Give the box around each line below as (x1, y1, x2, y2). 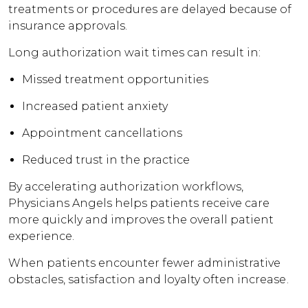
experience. (8, 230, 75, 243)
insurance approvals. (8, 19, 128, 32)
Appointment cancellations (22, 126, 183, 140)
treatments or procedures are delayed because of (8, 3, 292, 16)
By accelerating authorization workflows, (8, 180, 244, 193)
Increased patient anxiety (22, 100, 168, 113)
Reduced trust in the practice (22, 153, 190, 166)
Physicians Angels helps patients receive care (8, 197, 270, 210)
